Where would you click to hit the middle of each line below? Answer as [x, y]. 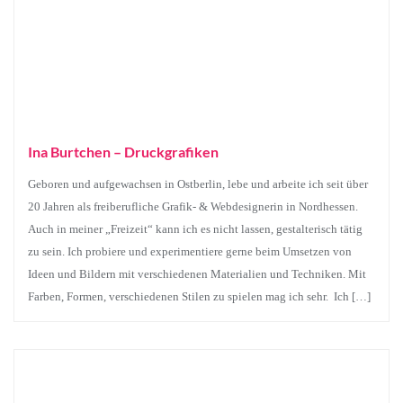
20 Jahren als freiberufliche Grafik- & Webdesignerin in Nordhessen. [194, 206]
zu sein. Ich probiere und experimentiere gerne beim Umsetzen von [190, 251]
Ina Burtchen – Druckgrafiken [123, 152]
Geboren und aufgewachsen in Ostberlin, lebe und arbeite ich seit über [198, 184]
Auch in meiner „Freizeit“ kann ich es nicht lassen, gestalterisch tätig [195, 229]
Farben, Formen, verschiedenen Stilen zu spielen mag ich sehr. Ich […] [199, 296]
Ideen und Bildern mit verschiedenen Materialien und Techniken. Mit [197, 274]
